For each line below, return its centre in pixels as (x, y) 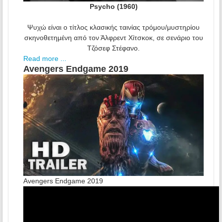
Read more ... (45, 58)
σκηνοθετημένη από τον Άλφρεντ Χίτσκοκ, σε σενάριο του (113, 37)
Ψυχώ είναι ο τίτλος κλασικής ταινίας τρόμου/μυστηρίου (113, 27)
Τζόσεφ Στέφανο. (113, 48)
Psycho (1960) (113, 6)
